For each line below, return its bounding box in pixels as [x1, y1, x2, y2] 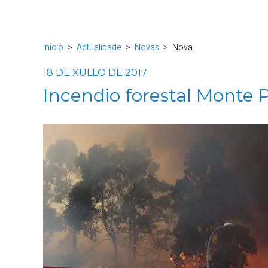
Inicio [43, 41, 63, 54]
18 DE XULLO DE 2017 [43, 67, 147, 78]
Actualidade [77, 41, 121, 54]
